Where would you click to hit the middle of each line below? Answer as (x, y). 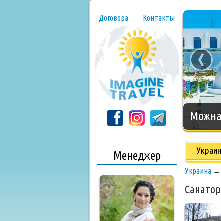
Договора (113, 18)
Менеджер (137, 156)
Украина (198, 171)
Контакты (159, 18)
